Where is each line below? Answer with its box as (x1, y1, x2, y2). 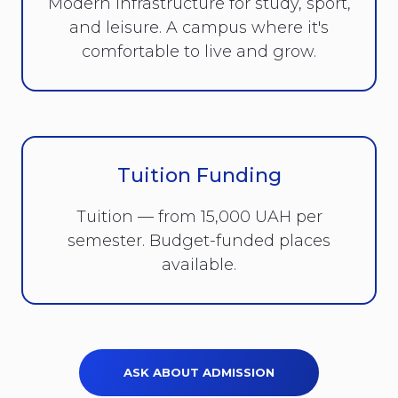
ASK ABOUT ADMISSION (123, 364, 275, 379)
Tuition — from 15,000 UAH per (76, 206, 322, 227)
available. (162, 254, 236, 275)
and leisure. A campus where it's (69, 17, 329, 37)
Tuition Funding (116, 163, 282, 187)
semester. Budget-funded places (68, 230, 330, 251)
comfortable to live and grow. (82, 41, 316, 61)
